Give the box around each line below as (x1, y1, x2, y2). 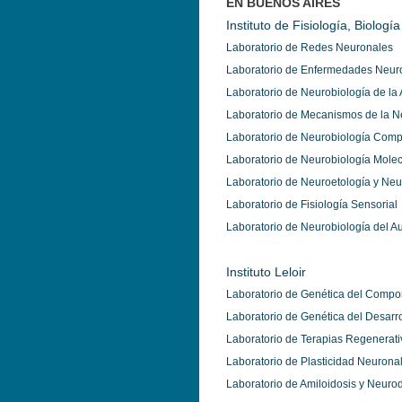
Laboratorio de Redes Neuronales (226, 41, 393, 54)
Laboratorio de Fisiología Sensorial (226, 198, 398, 211)
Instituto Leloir (226, 265, 306, 279)
